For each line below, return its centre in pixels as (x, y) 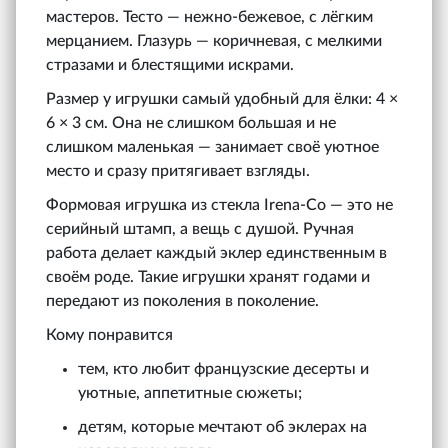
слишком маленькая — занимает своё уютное (212, 146)
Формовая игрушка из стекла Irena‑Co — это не (219, 204)
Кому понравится (109, 334)
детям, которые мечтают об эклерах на (222, 426)
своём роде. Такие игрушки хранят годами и (208, 276)
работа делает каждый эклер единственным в (216, 252)
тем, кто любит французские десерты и (223, 368)
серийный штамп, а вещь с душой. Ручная (200, 228)
